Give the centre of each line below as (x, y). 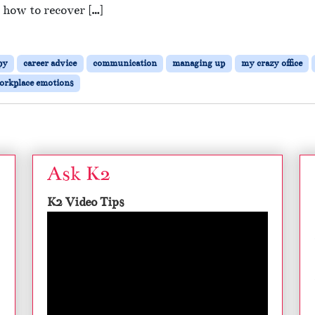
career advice (50, 63)
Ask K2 (79, 174)
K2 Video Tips (85, 202)
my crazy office (271, 63)
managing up (199, 63)
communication (124, 63)
